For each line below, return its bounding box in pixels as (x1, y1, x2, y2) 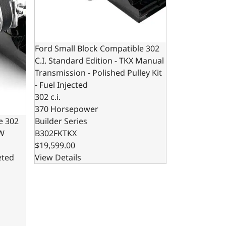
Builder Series (34, 116, 87, 127)
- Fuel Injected (34, 79, 88, 90)
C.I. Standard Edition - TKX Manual (34, 55, 164, 66)
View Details (34, 152, 81, 163)
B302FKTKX (34, 128, 77, 139)
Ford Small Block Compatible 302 (34, 43, 159, 54)
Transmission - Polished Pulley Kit (34, 67, 162, 78)
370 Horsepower (34, 103, 98, 115)
